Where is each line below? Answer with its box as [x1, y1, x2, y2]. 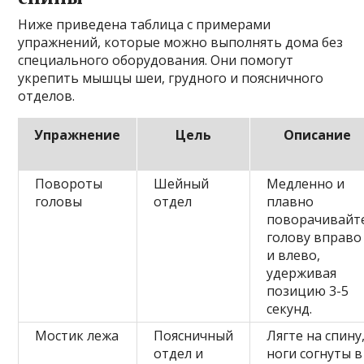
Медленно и [266, 174, 345, 193]
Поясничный [154, 326, 234, 344]
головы [35, 192, 83, 210]
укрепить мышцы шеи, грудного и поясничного [18, 68, 324, 87]
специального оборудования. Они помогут [18, 50, 294, 69]
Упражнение [34, 125, 121, 144]
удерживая [266, 263, 337, 282]
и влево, [266, 245, 321, 264]
